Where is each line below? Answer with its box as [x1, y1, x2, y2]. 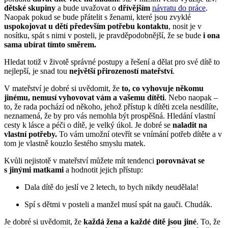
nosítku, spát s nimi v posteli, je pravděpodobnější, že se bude [4, 31, 203, 40]
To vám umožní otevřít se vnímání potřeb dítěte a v [57, 130, 222, 139]
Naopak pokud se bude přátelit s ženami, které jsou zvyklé [4, 13, 191, 22]
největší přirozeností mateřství [69, 67, 173, 76]
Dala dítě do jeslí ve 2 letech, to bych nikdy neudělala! [24, 183, 198, 192]
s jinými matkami [4, 165, 64, 175]
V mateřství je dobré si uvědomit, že [4, 84, 122, 93]
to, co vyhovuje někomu [122, 84, 204, 93]
